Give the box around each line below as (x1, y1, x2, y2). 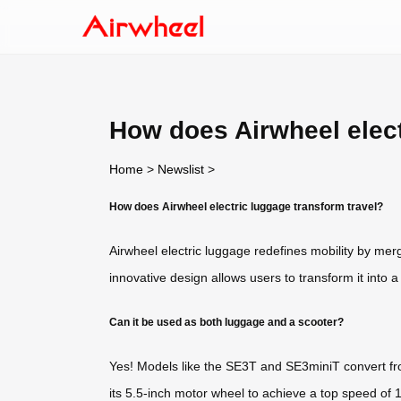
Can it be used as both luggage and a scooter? (109, 315, 344, 328)
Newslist (158, 161, 204, 176)
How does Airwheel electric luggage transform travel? (109, 200, 383, 212)
